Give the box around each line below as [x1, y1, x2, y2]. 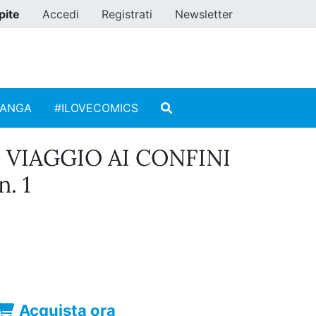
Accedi [42, 7, 79, 21]
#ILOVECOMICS [54, 101, 138, 116]
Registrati [102, 7, 152, 21]
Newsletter [175, 7, 233, 21]
